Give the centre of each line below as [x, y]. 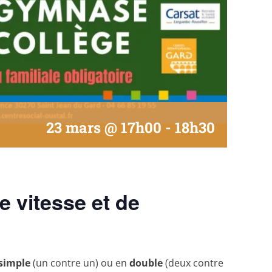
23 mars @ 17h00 [104, 127]
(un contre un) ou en [80, 263]
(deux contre [193, 263]
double [146, 263]
